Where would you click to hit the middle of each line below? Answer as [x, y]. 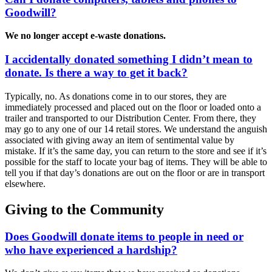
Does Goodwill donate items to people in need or [124, 236]
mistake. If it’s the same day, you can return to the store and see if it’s [136, 151]
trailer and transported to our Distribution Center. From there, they [131, 118]
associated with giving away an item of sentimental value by [120, 140]
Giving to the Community [84, 209]
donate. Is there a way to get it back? [96, 73]
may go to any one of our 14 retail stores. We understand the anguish [136, 129]
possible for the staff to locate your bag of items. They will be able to [136, 161]
